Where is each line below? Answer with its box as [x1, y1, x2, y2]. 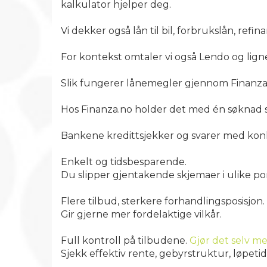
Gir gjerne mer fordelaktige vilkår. [61, 209, 222, 220]
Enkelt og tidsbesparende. [61, 156, 187, 167]
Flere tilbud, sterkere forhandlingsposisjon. [61, 195, 265, 207]
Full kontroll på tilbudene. [61, 235, 190, 246]
